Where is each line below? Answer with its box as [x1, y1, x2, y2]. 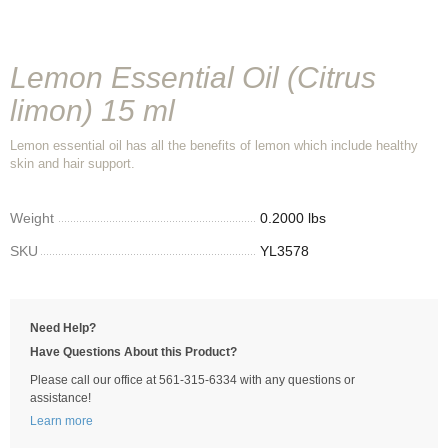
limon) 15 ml [10, 94, 175, 127]
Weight [10, 210, 54, 226]
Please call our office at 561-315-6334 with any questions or [30, 373, 355, 387]
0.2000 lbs [260, 210, 326, 226]
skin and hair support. [10, 156, 135, 171]
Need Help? [30, 321, 96, 335]
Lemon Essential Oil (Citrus [10, 61, 376, 94]
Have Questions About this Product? [30, 345, 237, 359]
